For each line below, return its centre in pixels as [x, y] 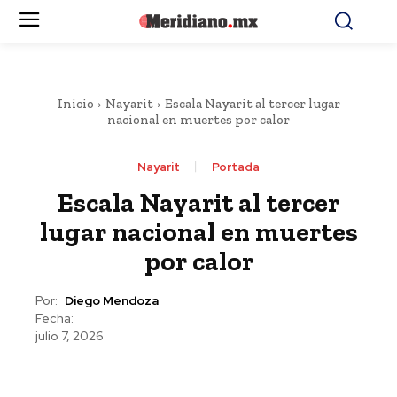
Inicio [75, 104]
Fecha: [54, 318]
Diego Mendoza [112, 301]
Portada [236, 167]
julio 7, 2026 [70, 336]
